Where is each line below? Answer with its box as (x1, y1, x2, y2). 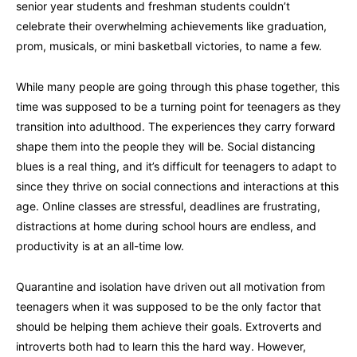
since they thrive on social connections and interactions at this (16, 178, 339, 193)
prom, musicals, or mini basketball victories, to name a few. (16, 38, 322, 53)
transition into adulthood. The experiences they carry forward (16, 119, 335, 133)
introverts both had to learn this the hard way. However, (16, 339, 306, 353)
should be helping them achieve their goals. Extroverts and (16, 319, 322, 333)
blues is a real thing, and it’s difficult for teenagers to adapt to (16, 159, 336, 173)
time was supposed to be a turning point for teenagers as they (16, 99, 341, 113)
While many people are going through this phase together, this (16, 79, 339, 93)
